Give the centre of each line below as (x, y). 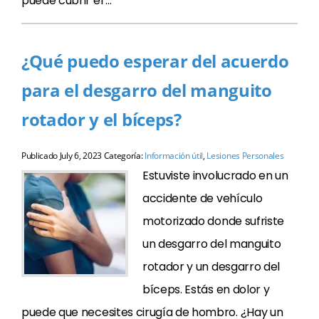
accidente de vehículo (203, 198)
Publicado (41, 156)
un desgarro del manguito (212, 244)
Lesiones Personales (245, 156)
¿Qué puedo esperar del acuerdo (155, 61)
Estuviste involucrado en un (215, 176)
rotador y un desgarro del (211, 267)
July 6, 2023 (80, 156)
